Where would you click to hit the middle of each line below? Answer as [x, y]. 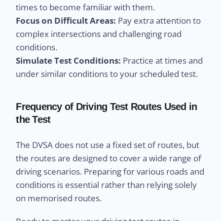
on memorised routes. [59, 198]
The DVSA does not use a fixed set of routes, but [108, 145]
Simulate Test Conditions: [69, 60]
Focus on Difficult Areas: [66, 20]
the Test [33, 119]
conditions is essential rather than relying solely [107, 184]
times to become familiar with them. [86, 7]
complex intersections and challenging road [99, 34]
